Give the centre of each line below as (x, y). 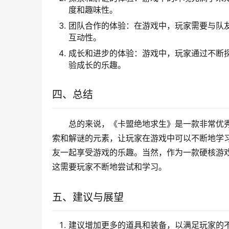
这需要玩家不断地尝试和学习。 (109, 167)
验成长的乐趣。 (97, 65)
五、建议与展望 (88, 198)
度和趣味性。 (93, 10)
